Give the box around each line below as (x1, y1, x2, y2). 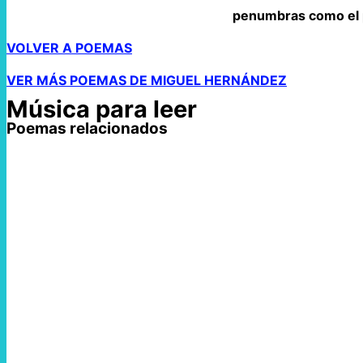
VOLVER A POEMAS (6, 39, 132, 56)
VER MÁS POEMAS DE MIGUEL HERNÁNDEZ (6, 71, 287, 88)
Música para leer (6, 95, 197, 124)
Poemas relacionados (6, 119, 168, 139)
